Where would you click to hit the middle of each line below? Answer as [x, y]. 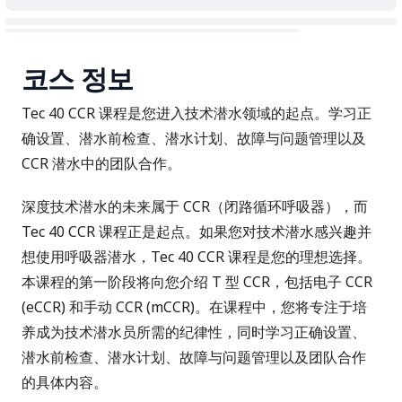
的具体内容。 [65, 382]
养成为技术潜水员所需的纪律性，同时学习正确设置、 [194, 332]
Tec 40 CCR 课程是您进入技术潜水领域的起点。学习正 [197, 113]
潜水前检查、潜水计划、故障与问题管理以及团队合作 [194, 357]
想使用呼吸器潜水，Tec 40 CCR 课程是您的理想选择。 [197, 257]
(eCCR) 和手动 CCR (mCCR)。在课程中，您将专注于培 [194, 307]
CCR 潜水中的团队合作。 [101, 163]
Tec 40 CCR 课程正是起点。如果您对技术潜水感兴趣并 [197, 232]
